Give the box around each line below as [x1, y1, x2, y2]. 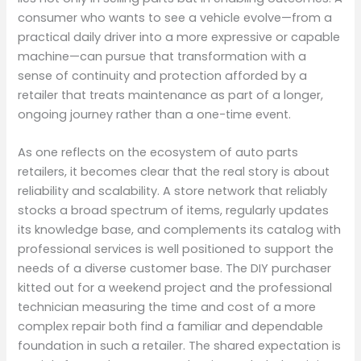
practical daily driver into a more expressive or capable [18, 28, 341, 45]
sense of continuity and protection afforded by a [18, 67, 308, 84]
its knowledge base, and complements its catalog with [18, 222, 342, 239]
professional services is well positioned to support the [18, 241, 334, 258]
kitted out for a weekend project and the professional [18, 280, 333, 297]
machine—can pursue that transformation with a [18, 48, 307, 64]
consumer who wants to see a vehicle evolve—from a [18, 9, 333, 26]
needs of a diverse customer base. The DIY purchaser [18, 260, 332, 277]
